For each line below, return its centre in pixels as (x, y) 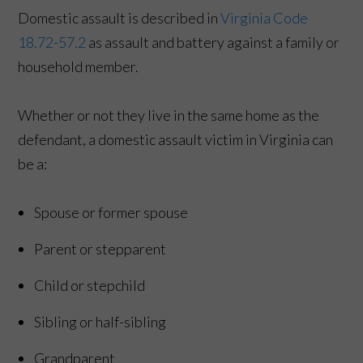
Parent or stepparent (100, 248)
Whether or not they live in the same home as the (169, 115)
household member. (80, 66)
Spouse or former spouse (111, 212)
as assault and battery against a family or (213, 42)
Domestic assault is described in (120, 17)
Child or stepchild (90, 285)
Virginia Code (265, 17)
